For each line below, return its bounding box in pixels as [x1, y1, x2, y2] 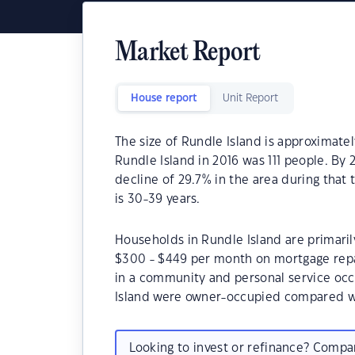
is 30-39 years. [115, 193, 200, 205]
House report [131, 94, 197, 103]
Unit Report [223, 94, 278, 103]
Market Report [115, 40, 261, 67]
